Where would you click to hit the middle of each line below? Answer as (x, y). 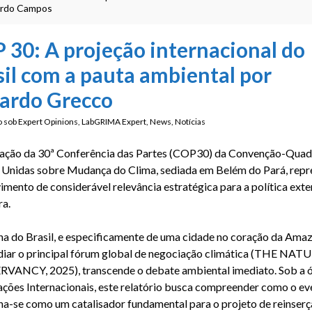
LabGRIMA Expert (114, 122)
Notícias (190, 122)
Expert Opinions (48, 122)
